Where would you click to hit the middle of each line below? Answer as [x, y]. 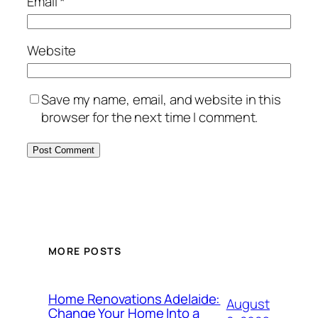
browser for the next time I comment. [150, 117]
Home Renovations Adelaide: [135, 299]
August [248, 304]
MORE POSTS [85, 251]
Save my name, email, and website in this [161, 100]
